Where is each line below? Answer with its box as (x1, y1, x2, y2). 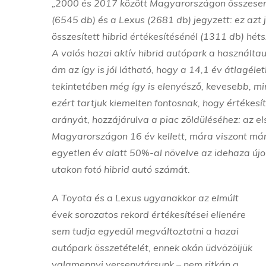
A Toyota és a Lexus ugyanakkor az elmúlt (52, 192, 239, 204)
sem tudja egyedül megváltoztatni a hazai (52, 225, 239, 237)
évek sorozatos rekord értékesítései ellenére (52, 208, 246, 220)
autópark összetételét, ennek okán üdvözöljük (52, 242, 252, 254)
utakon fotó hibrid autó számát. (52, 163, 190, 175)
